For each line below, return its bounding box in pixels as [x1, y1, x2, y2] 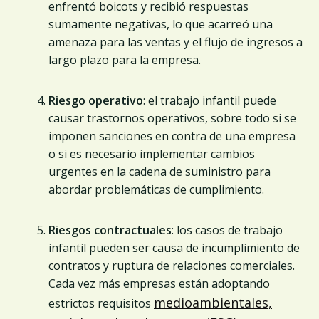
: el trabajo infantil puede [143, 92, 276, 108]
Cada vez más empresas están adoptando [48, 275, 270, 291]
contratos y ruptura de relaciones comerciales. [48, 257, 295, 273]
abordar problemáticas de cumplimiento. [48, 181, 264, 197]
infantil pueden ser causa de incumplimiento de [48, 239, 300, 256]
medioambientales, [154, 293, 272, 311]
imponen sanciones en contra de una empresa [48, 127, 296, 144]
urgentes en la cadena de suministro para [48, 163, 271, 179]
